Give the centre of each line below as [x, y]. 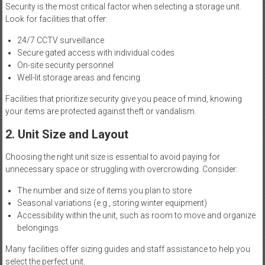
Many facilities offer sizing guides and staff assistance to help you [127, 249]
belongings [38, 228]
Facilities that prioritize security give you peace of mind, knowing [123, 99]
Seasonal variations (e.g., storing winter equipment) [112, 203]
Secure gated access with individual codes [96, 53]
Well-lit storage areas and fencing [78, 78]
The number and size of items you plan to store [104, 191]
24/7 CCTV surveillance [60, 41]
